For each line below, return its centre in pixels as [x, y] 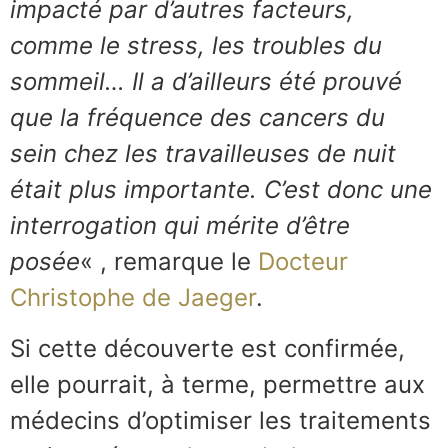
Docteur [303, 262]
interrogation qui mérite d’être [180, 226]
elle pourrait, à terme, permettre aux [217, 384]
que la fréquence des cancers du [197, 118]
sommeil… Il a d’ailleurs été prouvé [206, 82]
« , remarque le [169, 262]
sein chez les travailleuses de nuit [203, 154]
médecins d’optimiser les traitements [220, 420]
